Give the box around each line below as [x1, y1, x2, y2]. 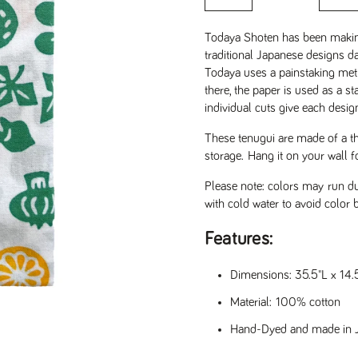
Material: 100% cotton [230, 296, 340, 308]
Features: [205, 230, 273, 249]
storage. [205, 149, 248, 162]
